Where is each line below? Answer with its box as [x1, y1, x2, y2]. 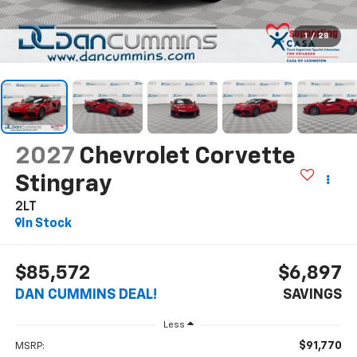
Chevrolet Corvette [78, 144, 296, 169]
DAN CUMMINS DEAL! [14, 288, 157, 303]
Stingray [14, 172, 112, 197]
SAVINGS [283, 288, 343, 303]
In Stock [21, 217, 72, 230]
